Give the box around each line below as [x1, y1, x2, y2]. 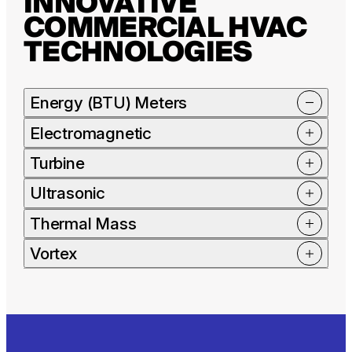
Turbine [30, 153, 85, 174]
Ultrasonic [30, 183, 106, 203]
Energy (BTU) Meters [30, 93, 188, 113]
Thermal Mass [30, 213, 137, 233]
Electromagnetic [30, 123, 152, 143]
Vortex [30, 244, 77, 264]
